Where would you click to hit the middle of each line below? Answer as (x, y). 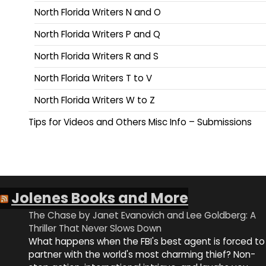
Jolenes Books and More (100, 198)
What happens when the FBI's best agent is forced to (147, 242)
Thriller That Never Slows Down (95, 229)
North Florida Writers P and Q (97, 34)
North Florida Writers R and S (96, 56)
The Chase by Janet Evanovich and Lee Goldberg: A (142, 216)
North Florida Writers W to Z (95, 100)
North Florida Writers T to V (93, 78)
